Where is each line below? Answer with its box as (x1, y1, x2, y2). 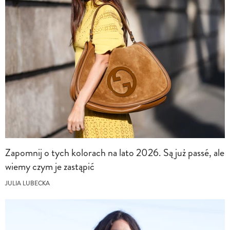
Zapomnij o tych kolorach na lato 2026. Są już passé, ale (5, 145, 224, 161)
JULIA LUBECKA (5, 179, 50, 188)
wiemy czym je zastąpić (5, 159, 97, 175)
